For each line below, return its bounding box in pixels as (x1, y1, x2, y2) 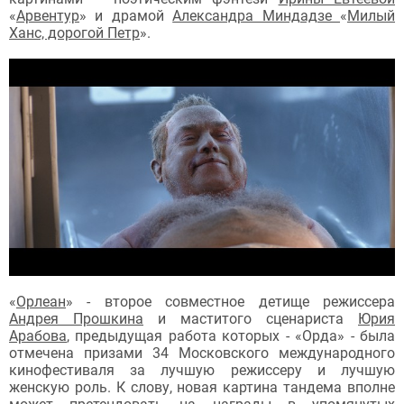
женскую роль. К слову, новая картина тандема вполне (9, 378, 395, 396)
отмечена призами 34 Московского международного (9, 344, 395, 362)
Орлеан (16, 292, 66, 310)
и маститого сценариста (143, 309, 358, 327)
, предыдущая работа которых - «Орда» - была (67, 326, 395, 344)
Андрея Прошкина (9, 309, 143, 327)
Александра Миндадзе (172, 6, 341, 24)
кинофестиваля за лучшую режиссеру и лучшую (9, 361, 395, 379)
